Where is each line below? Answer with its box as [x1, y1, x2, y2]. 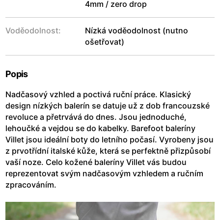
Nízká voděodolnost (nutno [85, 25, 188, 35]
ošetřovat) [85, 36, 124, 47]
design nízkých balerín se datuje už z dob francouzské [5, 100, 210, 110]
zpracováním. [5, 179, 56, 190]
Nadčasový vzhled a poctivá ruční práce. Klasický [5, 89, 191, 99]
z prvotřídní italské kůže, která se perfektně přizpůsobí [5, 145, 211, 156]
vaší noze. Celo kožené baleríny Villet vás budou [5, 157, 187, 167]
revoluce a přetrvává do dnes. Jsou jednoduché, [5, 111, 187, 122]
